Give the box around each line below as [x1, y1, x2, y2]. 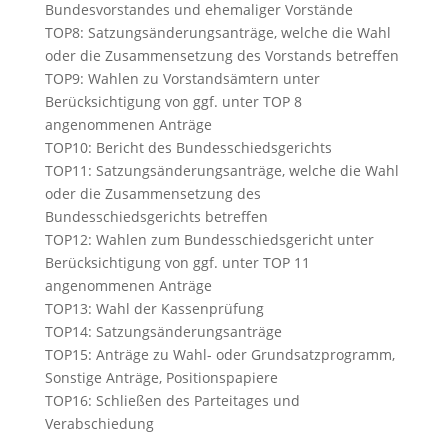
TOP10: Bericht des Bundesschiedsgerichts [44, 137, 332, 157]
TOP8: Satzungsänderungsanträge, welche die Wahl [44, 22, 391, 42]
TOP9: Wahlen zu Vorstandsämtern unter [44, 68, 320, 88]
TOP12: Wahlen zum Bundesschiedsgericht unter [44, 229, 374, 249]
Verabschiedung [44, 413, 154, 433]
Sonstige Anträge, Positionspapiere [44, 367, 278, 387]
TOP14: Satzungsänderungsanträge [44, 321, 282, 341]
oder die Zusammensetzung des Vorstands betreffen [44, 45, 399, 65]
